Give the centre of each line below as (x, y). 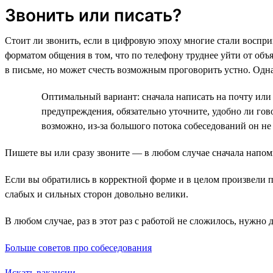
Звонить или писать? (93, 15)
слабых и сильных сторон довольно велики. (97, 194)
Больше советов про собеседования (78, 247)
